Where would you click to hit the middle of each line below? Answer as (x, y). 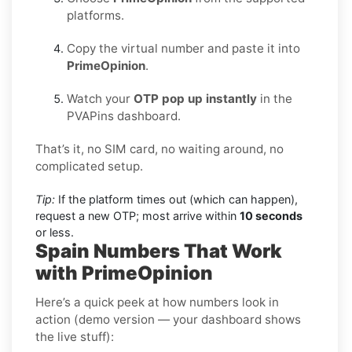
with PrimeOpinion (124, 273)
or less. (55, 232)
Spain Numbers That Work (159, 251)
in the (275, 98)
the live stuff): (75, 336)
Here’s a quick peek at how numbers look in (157, 302)
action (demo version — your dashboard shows (168, 319)
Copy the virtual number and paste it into (183, 48)
